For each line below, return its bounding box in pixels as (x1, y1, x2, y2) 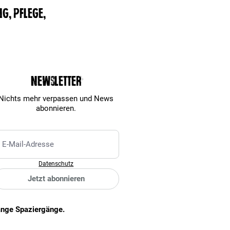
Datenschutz (39, 160, 74, 167)
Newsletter (30, 73, 82, 89)
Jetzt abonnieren (27, 174, 85, 183)
